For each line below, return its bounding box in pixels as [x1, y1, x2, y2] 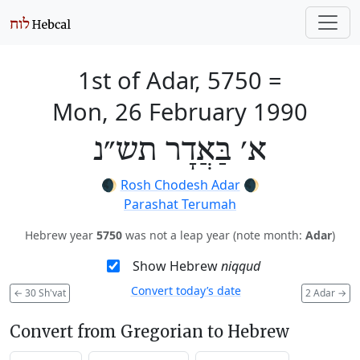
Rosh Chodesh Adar [120, 176, 240, 194]
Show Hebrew [132, 257, 221, 275]
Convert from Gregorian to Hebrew [10, 321, 289, 342]
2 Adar [305, 285, 337, 300]
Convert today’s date [130, 283, 241, 298]
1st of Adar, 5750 [78, 64, 262, 96]
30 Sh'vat [22, 285, 66, 300]
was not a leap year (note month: [122, 227, 305, 243]
